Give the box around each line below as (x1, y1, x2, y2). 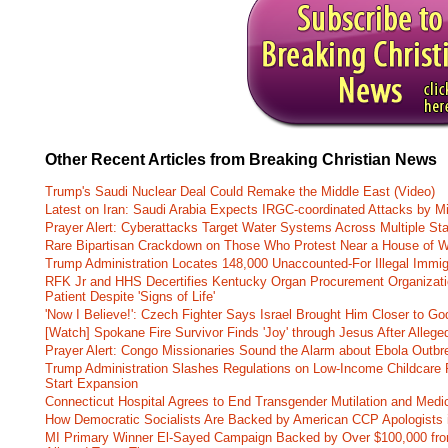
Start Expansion (45, 376, 138, 392)
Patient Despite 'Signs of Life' (45, 289, 215, 305)
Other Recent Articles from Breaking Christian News (45, 151, 437, 169)
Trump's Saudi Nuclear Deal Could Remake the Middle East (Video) (45, 184, 435, 200)
